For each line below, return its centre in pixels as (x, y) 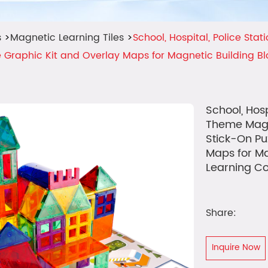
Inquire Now (236, 248)
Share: (221, 213)
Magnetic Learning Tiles (67, 38)
